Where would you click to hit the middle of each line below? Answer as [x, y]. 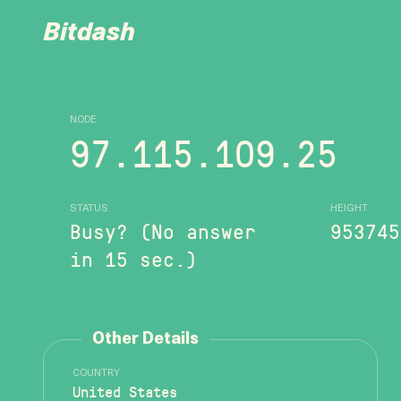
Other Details [145, 340]
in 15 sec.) [134, 258]
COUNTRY [96, 374]
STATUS [89, 209]
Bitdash [89, 34]
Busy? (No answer [163, 230]
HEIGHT [349, 209]
